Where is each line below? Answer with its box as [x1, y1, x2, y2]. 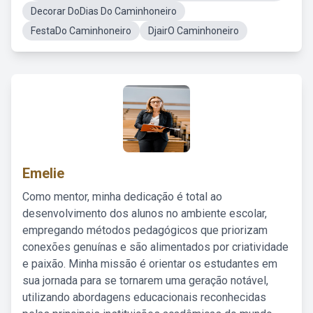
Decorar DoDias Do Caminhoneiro [31, 6, 177, 17]
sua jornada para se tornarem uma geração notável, [22, 274, 268, 287]
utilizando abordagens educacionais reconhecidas [22, 291, 266, 304]
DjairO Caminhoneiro [148, 25, 239, 36]
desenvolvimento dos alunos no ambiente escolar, [22, 207, 267, 220]
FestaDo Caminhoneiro [31, 25, 131, 36]
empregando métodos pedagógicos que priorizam [22, 224, 268, 237]
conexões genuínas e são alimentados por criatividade [22, 240, 289, 254]
